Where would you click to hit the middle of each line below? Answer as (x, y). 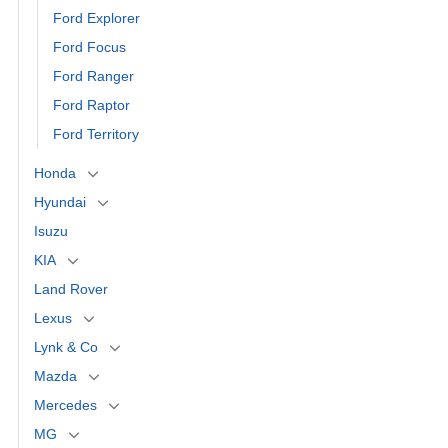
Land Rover (71, 288)
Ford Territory (96, 133)
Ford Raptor (91, 104)
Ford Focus (89, 46)
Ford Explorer (96, 17)
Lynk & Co (66, 346)
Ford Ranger (93, 75)
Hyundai (60, 201)
